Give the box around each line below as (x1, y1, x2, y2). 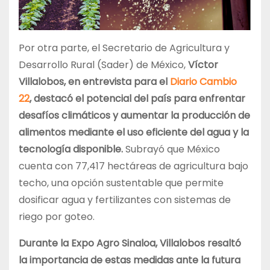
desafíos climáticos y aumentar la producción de (19, 108, 250, 122)
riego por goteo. (19, 209, 95, 224)
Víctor (188, 57, 218, 72)
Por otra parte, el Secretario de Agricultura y (19, 40, 230, 55)
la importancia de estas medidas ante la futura (19, 253, 240, 267)
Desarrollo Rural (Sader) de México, (19, 57, 188, 72)
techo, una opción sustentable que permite (19, 175, 224, 190)
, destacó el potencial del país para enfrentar (30, 91, 245, 105)
